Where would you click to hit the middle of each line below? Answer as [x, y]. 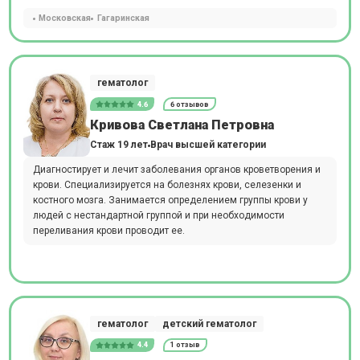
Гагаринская [123, 18]
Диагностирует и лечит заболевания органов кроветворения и [176, 170]
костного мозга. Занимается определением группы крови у [170, 200]
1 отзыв [185, 345]
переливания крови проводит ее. [108, 231]
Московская [65, 18]
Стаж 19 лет [119, 144]
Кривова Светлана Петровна [182, 125]
